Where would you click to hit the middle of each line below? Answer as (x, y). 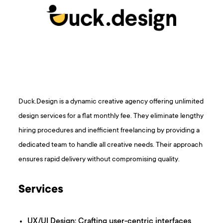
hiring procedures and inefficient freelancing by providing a (109, 131)
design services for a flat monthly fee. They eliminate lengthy (111, 116)
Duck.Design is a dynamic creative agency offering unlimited (111, 102)
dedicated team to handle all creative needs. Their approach (111, 145)
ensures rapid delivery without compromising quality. (99, 160)
